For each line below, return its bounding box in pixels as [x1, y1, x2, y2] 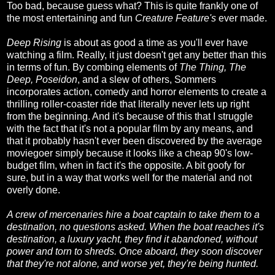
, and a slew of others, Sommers [77, 74, 216, 85]
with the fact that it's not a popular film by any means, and [7, 123, 253, 134]
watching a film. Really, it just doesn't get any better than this [7, 50, 266, 61]
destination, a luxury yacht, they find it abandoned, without [7, 234, 257, 245]
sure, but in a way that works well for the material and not [7, 172, 252, 184]
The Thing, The [179, 62, 246, 73]
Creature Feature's [135, 13, 216, 24]
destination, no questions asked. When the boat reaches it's [7, 222, 264, 233]
